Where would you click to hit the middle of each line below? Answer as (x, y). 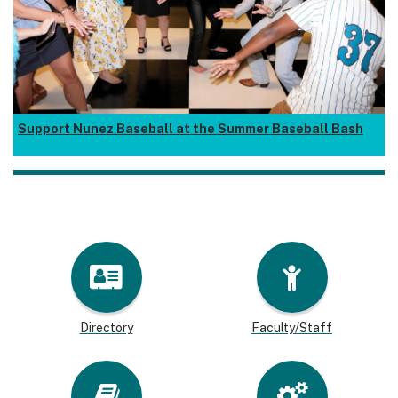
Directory (106, 327)
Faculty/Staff (292, 327)
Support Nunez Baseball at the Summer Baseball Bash (191, 129)
